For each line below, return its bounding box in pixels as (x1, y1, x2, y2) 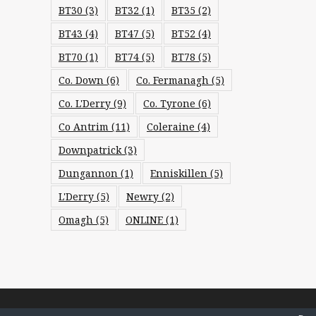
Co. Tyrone (143, 97, 195, 110)
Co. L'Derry (59, 97, 111, 110)
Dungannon (59, 166, 118, 180)
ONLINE (126, 213, 163, 226)
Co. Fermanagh (136, 73, 209, 87)
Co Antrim (59, 120, 109, 133)
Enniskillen (150, 166, 207, 180)
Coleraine (147, 120, 195, 133)
